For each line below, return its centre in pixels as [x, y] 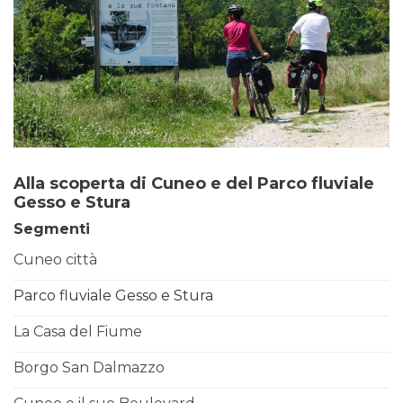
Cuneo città [55, 260]
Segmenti [52, 228]
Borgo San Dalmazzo [89, 368]
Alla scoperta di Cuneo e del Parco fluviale [194, 183]
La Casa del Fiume [78, 332]
